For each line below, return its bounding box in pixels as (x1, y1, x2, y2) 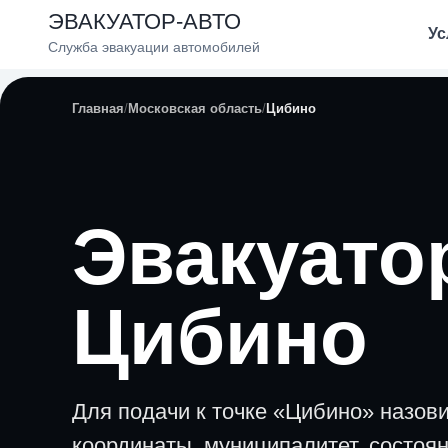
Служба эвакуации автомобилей (48, 39, 260, 55)
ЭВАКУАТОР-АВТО (48, 9, 241, 34)
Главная (72, 101, 124, 116)
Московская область (128, 101, 262, 116)
